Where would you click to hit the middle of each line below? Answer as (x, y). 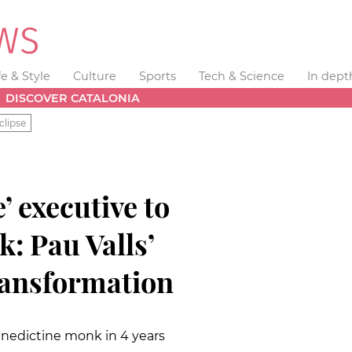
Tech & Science (241, 76)
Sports (157, 76)
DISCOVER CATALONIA (73, 98)
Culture (95, 76)
